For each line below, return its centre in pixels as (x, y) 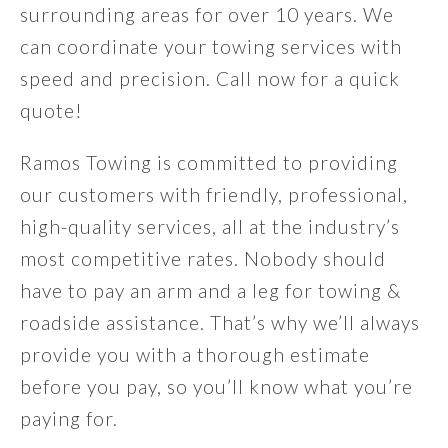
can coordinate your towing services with (211, 47)
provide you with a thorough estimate (195, 355)
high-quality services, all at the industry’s (210, 227)
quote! (51, 111)
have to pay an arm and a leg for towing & (210, 291)
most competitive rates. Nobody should (203, 259)
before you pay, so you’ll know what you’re (216, 387)
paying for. (69, 419)
